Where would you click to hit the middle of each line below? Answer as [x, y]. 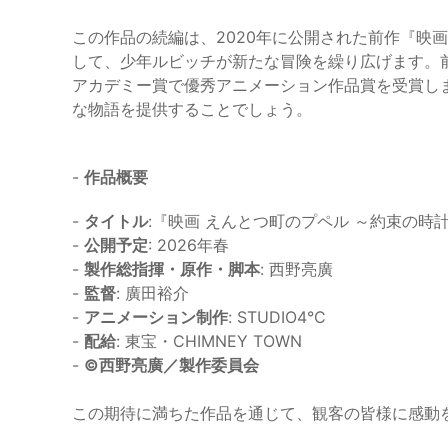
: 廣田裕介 [152, 293]
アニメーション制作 [156, 317]
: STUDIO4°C [277, 317]
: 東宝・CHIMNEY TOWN [209, 341]
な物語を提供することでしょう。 [192, 109]
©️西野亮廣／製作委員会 [171, 365]
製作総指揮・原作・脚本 [172, 269]
